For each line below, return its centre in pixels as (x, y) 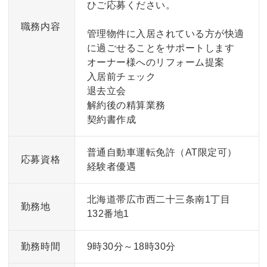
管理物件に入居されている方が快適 (165, 33)
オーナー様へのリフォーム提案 (156, 62)
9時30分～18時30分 (131, 246)
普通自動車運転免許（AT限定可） (162, 152)
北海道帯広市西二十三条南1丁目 (158, 199)
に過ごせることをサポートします (160, 48)
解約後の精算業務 (126, 105)
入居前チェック (121, 76)
